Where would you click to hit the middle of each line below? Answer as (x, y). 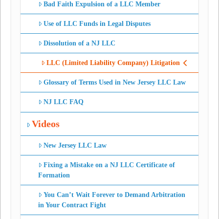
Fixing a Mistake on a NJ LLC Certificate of (109, 165)
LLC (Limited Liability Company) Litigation (113, 63)
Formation (54, 175)
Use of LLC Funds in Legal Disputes (97, 23)
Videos (46, 124)
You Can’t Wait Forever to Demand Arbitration (115, 195)
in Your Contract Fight (72, 205)
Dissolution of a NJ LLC (80, 43)
